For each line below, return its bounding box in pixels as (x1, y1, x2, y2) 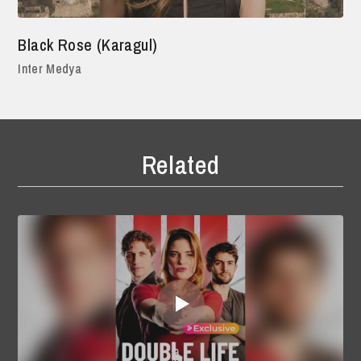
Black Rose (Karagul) (18, 33, 158, 56)
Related (141, 147, 220, 182)
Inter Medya (18, 59, 81, 77)
